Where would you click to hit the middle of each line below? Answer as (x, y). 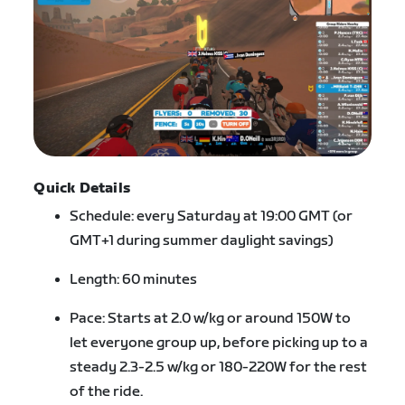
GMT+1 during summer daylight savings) (202, 241)
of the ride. (107, 392)
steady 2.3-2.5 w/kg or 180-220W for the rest (219, 368)
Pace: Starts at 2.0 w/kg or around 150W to (211, 319)
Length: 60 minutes (134, 280)
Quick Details (82, 189)
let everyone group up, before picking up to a (219, 344)
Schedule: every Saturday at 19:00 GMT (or (212, 217)
